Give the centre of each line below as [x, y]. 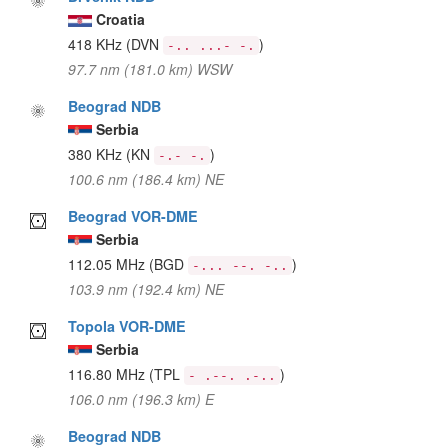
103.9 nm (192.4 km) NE [146, 288]
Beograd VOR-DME [133, 215]
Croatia [121, 18]
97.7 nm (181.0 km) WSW [150, 68]
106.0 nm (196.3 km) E [141, 398]
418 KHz [97, 43]
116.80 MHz [109, 373]
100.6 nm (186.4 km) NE [146, 178]
